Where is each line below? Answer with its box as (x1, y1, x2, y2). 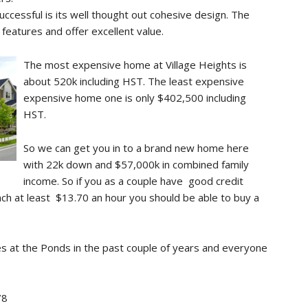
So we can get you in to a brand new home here (23, 141, 249, 155)
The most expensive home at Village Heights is (23, 58, 247, 71)
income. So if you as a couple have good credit (23, 174, 243, 188)
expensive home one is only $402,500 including (23, 91, 246, 104)
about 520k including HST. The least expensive (23, 74, 244, 88)
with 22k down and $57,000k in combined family (23, 157, 249, 171)
